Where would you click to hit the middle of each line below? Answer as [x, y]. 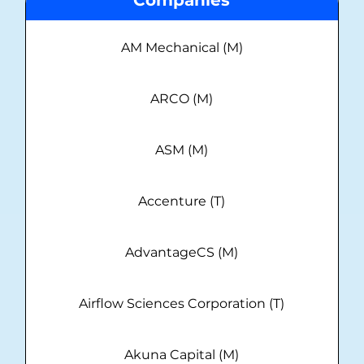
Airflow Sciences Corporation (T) [182, 304]
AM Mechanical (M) [182, 48]
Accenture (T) [182, 201]
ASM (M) [182, 150]
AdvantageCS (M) [182, 253]
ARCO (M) [182, 99]
